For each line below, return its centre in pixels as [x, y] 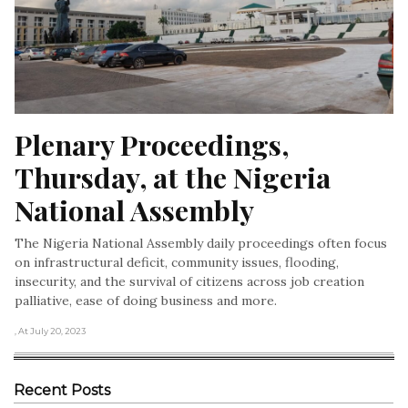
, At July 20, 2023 [50, 331]
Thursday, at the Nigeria [173, 177]
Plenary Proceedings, [152, 144]
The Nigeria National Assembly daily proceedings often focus [201, 243]
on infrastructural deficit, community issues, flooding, [177, 262]
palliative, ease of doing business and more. [146, 300]
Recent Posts [62, 390]
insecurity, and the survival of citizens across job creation [189, 281]
